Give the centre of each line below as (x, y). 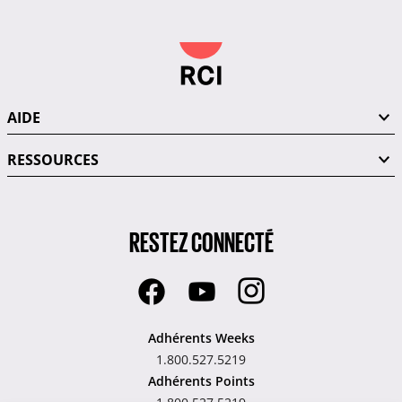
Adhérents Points (201, 380)
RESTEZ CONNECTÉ (201, 240)
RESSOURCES (53, 159)
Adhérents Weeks (201, 337)
